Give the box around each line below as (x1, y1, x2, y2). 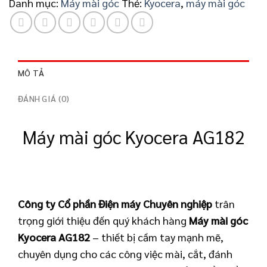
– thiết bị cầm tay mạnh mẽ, (90, 230, 223, 244)
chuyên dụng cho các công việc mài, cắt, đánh (18, 247, 232, 261)
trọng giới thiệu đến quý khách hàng (18, 213, 189, 228)
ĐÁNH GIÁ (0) (18, 93, 70, 104)
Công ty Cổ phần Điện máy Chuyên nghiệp (18, 197, 212, 211)
